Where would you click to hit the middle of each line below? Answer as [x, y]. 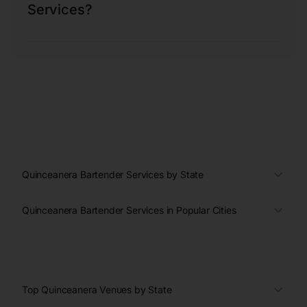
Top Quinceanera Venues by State [97, 289]
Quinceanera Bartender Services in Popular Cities [129, 210]
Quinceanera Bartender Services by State [113, 174]
